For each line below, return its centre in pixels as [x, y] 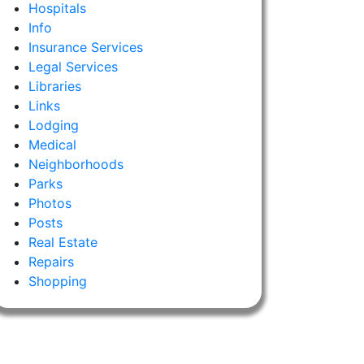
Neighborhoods [76, 164]
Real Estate [63, 242]
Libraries [54, 86]
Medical [52, 145]
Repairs [51, 262]
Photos [50, 203]
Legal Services [73, 67]
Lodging [53, 125]
